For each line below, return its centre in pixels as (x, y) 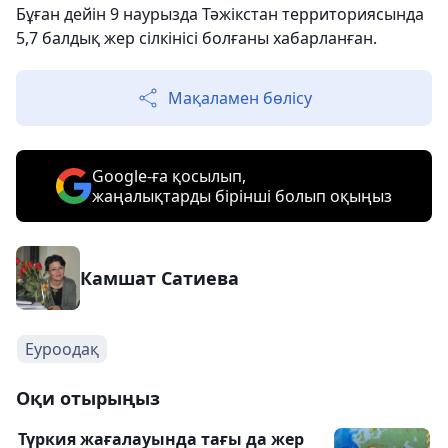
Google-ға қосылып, (169, 176)
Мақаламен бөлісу (240, 98)
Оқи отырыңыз (88, 398)
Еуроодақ (62, 349)
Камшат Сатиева (159, 278)
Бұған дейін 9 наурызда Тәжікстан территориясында (220, 14)
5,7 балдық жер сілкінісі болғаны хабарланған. (196, 38)
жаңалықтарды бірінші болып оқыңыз (242, 196)
